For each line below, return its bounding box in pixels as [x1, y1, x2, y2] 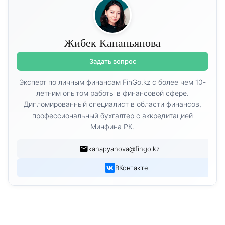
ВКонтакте [115, 164, 148, 172]
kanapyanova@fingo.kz [88, 145, 160, 153]
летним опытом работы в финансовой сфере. [36, 89, 189, 98]
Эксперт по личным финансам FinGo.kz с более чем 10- [19, 78, 206, 87]
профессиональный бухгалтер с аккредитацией [32, 111, 193, 120]
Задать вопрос [89, 57, 136, 66]
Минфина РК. [90, 122, 135, 131]
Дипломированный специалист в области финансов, [24, 100, 201, 109]
